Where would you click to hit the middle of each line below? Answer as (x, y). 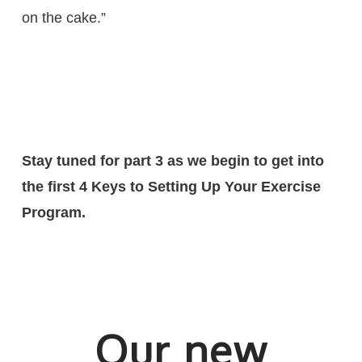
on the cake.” (63, 17)
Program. (53, 212)
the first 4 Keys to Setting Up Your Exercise (171, 186)
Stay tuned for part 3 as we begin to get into (173, 160)
